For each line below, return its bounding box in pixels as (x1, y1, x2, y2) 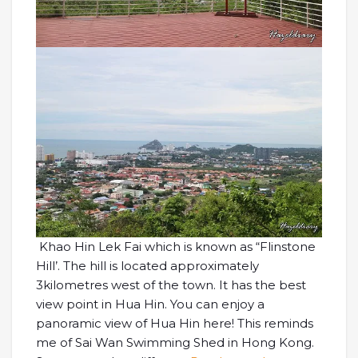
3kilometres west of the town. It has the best (36, 277, 306, 293)
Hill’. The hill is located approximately (36, 258, 259, 274)
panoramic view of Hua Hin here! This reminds (36, 316, 313, 332)
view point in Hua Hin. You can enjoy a (36, 296, 265, 312)
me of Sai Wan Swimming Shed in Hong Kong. (36, 335, 314, 351)
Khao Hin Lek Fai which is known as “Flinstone (36, 239, 316, 255)
